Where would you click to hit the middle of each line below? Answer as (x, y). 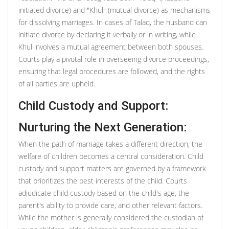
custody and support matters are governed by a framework (112, 168)
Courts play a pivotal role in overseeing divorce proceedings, (114, 59)
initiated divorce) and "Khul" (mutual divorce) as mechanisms (114, 10)
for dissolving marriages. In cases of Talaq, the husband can (113, 22)
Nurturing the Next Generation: (102, 127)
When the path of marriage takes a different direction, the (110, 144)
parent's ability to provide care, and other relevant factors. (110, 205)
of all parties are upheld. (57, 83)
